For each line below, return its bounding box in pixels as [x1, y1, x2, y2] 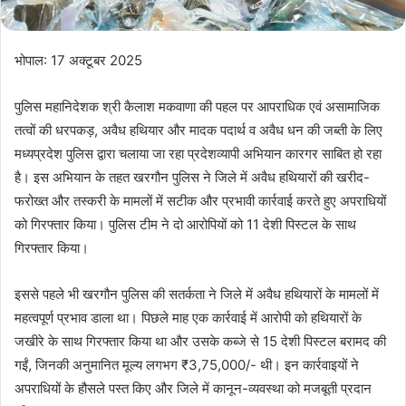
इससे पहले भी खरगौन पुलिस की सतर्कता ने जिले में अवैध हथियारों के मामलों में [14, 285, 379, 304]
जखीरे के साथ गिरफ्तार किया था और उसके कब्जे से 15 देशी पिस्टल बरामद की [14, 333, 386, 351]
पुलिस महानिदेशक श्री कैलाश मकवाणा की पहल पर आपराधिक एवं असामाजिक [14, 98, 380, 116]
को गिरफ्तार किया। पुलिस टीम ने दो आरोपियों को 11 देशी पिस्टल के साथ [14, 216, 356, 234]
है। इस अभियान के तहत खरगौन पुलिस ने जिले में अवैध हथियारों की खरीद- [14, 169, 370, 187]
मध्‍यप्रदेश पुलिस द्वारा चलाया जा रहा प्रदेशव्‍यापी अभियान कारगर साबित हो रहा [14, 145, 382, 163]
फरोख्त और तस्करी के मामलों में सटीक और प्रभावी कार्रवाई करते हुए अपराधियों [14, 192, 386, 210]
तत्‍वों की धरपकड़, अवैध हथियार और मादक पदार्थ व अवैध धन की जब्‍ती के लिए [14, 121, 382, 140]
